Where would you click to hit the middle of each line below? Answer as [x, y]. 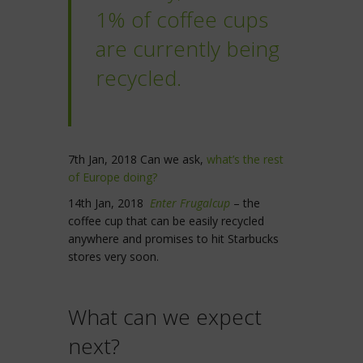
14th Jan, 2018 [109, 203]
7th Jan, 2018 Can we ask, [137, 160]
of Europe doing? [113, 177]
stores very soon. [113, 257]
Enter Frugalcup [190, 203]
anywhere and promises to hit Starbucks [173, 239]
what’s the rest [245, 160]
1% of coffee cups [182, 20]
